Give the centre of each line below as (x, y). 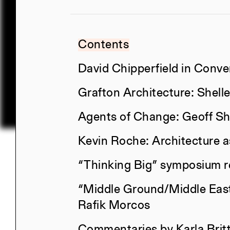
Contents (104, 45)
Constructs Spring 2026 (118, 204)
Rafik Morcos (114, 206)
